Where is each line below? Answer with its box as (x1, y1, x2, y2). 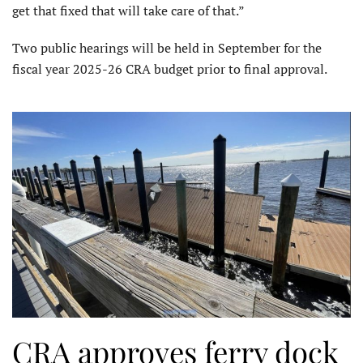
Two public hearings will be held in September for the (12, 39, 322, 58)
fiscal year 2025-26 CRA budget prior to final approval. (12, 60, 327, 79)
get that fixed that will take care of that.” (12, 2, 245, 20)
